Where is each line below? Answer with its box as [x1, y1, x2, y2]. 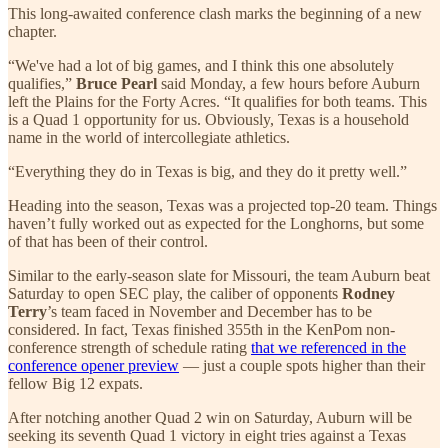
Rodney [342, 284, 395, 302]
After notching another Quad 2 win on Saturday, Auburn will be [8, 408, 412, 426]
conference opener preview [8, 356, 179, 374]
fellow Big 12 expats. [8, 374, 143, 392]
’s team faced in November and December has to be [47, 302, 372, 320]
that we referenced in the [251, 338, 406, 356]
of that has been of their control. [8, 232, 208, 250]
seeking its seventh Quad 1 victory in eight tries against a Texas [8, 426, 406, 444]
